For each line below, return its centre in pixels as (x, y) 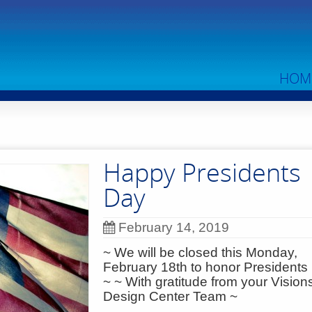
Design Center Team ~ (172, 296)
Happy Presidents (202, 172)
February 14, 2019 (174, 227)
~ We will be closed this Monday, (200, 252)
